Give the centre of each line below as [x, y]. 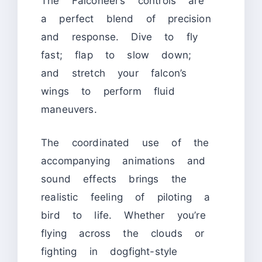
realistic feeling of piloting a [126, 197]
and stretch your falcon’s [114, 73]
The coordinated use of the [125, 142]
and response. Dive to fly [120, 37]
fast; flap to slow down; [116, 55]
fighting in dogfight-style [109, 251]
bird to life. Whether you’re [123, 215]
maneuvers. [69, 110]
